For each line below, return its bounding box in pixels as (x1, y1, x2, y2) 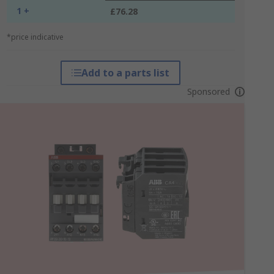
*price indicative (6, 32, 64, 42)
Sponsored (187, 86, 230, 97)
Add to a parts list (81, 66, 170, 80)
